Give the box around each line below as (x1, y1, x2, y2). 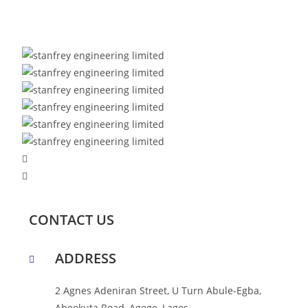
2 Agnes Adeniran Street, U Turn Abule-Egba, (55, 284, 262, 297)
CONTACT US (29, 210, 115, 229)
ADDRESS (55, 249, 117, 267)
